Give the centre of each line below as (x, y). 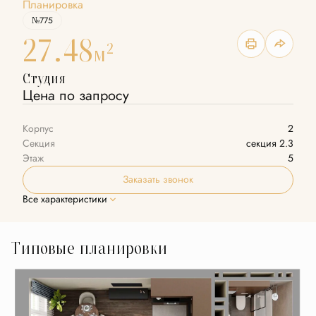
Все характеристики (65, 199)
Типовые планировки (89, 248)
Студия (44, 78)
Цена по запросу (76, 95)
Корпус (38, 129)
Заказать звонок (158, 180)
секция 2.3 (270, 144)
